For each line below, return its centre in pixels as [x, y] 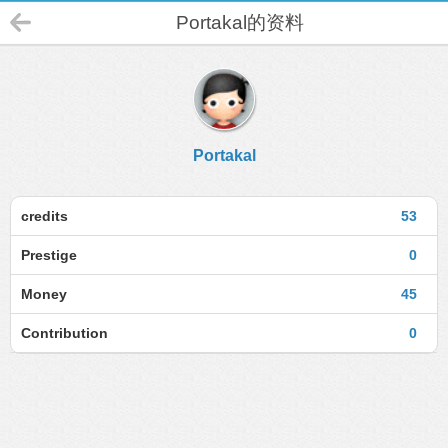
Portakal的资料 [239, 22]
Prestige [49, 255]
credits [44, 216]
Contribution [64, 333]
